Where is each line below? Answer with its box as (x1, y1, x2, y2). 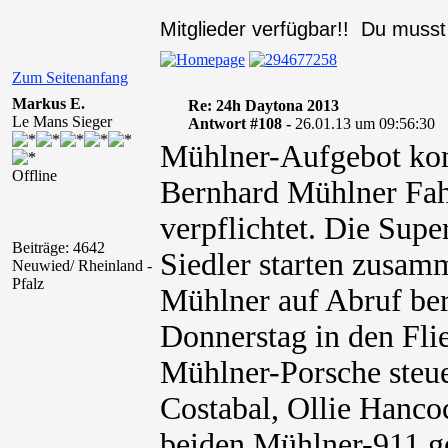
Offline (12, 167, 57, 184)
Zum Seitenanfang (12, 69, 128, 86)
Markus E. (12, 95, 85, 112)
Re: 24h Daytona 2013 (187, 97, 339, 114)
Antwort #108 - (187, 115, 295, 132)
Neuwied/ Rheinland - (12, 257, 152, 274)
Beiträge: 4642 (12, 239, 105, 256)
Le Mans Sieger (12, 113, 112, 130)
